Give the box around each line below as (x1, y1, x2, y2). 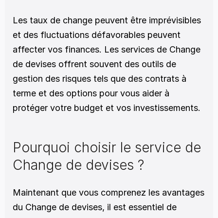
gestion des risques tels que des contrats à (13, 73, 186, 84)
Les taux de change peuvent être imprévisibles (13, 15, 201, 25)
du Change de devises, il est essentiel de (13, 202, 177, 212)
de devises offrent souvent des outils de (13, 59, 176, 69)
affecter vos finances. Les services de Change (13, 44, 200, 54)
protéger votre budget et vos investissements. (13, 103, 200, 113)
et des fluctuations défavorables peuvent (13, 30, 181, 40)
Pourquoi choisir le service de (13, 139, 201, 156)
